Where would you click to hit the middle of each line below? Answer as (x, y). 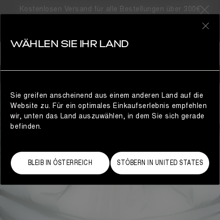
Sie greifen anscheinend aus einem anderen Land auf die (107, 96)
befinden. (26, 126)
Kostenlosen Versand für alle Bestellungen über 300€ (110, 9)
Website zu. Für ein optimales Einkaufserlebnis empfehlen (109, 106)
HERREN (40, 53)
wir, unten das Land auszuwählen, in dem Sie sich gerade (108, 116)
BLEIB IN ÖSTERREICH (60, 163)
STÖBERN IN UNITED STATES (160, 163)
